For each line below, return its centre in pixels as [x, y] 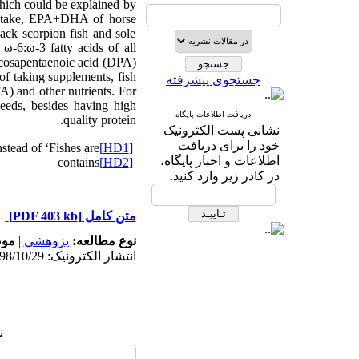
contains [78, 163]
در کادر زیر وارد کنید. [224, 176]
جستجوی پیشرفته [213, 80]
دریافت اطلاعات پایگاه [213, 114]
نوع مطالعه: [102, 241]
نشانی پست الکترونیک [221, 130]
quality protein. [99, 120]
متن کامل [109, 216]
